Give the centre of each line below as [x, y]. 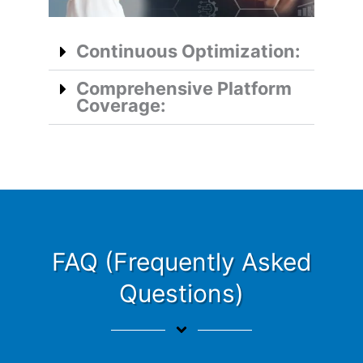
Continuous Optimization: [188, 51]
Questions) [181, 294]
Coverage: [121, 106]
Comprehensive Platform [184, 89]
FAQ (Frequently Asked [181, 262]
